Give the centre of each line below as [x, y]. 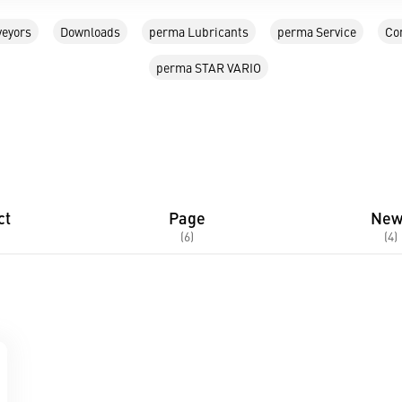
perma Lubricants [198, 31]
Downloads [90, 31]
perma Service [316, 31]
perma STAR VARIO [208, 67]
